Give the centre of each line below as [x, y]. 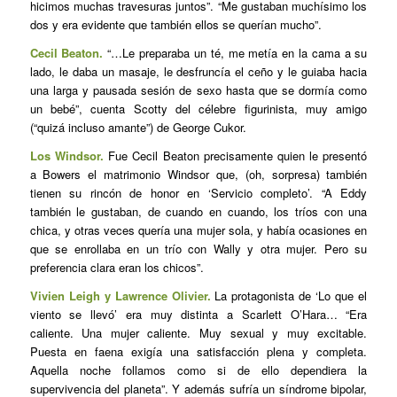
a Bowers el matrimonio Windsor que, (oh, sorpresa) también [198, 175]
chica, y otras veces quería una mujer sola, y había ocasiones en [198, 230]
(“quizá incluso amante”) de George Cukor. [138, 128]
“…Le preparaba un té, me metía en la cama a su [237, 53]
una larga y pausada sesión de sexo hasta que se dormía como [198, 90]
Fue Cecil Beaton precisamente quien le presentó [235, 156]
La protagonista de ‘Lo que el [289, 296]
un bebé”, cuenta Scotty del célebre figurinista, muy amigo [198, 109]
